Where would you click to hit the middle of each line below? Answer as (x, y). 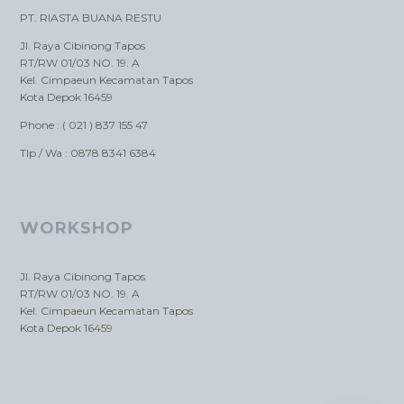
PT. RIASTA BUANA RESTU (91, 17)
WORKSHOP (77, 228)
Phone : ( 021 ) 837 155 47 (84, 124)
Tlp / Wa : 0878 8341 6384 (88, 152)
